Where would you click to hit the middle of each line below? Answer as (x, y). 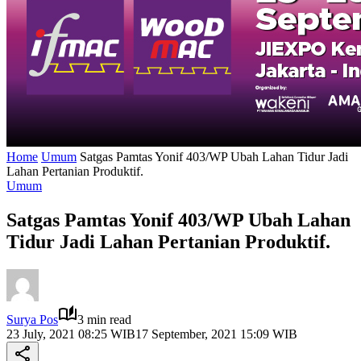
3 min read (104, 319)
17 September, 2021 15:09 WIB (216, 334)
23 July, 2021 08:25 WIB (71, 334)
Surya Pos (32, 319)
